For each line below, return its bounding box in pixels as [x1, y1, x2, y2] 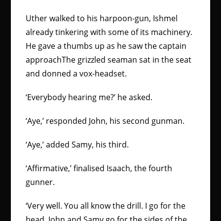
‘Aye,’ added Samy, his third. [26, 139, 129, 150]
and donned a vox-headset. [26, 68, 127, 79]
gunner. [26, 177, 55, 187]
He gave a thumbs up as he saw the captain [26, 40, 187, 51]
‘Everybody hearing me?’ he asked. [26, 92, 153, 103]
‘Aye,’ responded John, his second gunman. [26, 115, 185, 126]
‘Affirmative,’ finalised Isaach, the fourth [26, 163, 173, 174]
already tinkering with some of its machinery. [26, 27, 193, 37]
